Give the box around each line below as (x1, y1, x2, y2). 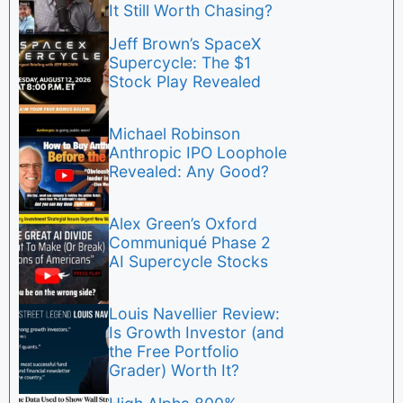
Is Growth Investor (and (109, 323, 284, 343)
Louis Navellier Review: (109, 304, 280, 324)
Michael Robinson (109, 124, 240, 144)
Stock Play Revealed (109, 72, 261, 92)
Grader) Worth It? (109, 361, 239, 381)
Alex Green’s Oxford (109, 214, 257, 234)
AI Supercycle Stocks (109, 252, 268, 272)
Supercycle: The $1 (109, 53, 251, 73)
